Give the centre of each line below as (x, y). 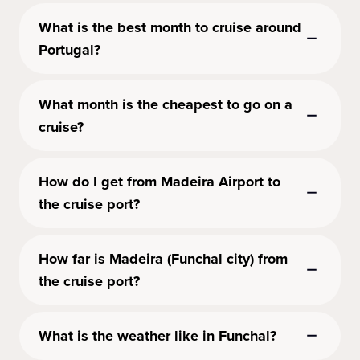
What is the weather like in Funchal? (157, 336)
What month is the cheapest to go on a (166, 105)
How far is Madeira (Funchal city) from (163, 259)
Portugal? (70, 50)
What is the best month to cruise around (170, 28)
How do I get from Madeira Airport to (160, 182)
